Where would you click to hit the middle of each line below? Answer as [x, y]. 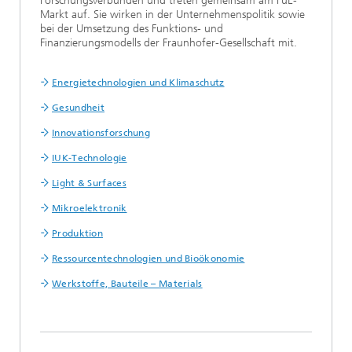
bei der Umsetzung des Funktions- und [132, 29]
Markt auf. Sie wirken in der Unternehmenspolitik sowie [172, 15]
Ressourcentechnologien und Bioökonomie [148, 258]
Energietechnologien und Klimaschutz [138, 82]
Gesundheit [78, 108]
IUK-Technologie [90, 158]
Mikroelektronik [90, 208]
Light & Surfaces [89, 183]
